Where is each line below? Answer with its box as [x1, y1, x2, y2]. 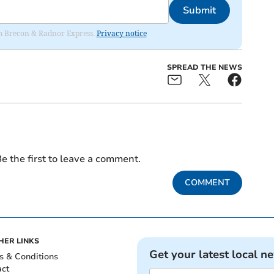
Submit [182, 3, 216, 17]
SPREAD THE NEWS [166, 62, 242, 72]
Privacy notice [96, 28, 147, 38]
